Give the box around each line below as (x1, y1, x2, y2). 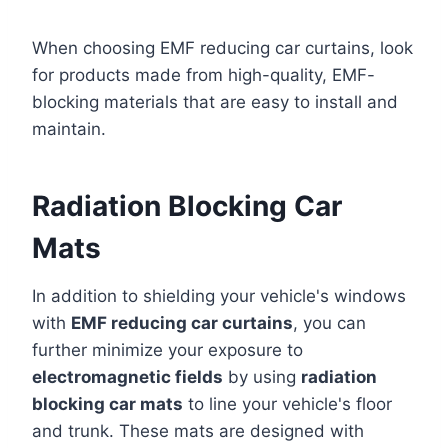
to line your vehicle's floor (183, 394, 392, 414)
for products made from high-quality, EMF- (32, 65, 375, 85)
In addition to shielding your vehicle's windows (32, 286, 406, 306)
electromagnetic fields (32, 367, 223, 387)
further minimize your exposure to (32, 340, 303, 360)
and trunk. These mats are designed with (32, 421, 364, 441)
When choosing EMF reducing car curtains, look (32, 38, 413, 58)
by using (223, 367, 301, 387)
